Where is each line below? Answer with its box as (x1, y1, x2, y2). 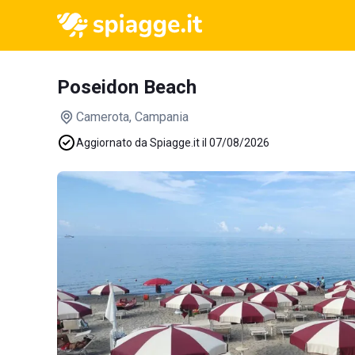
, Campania (129, 109, 189, 124)
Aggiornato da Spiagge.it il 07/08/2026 (76, 136, 269, 149)
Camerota (76, 109, 129, 124)
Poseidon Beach (57, 76, 197, 98)
